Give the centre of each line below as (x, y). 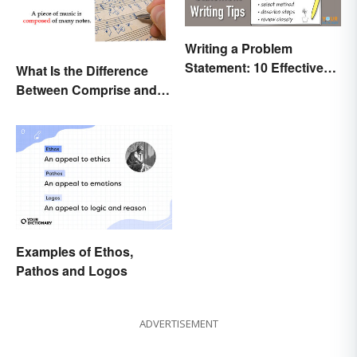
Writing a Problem (239, 48)
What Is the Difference (82, 71)
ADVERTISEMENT (178, 323)
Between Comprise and (86, 90)
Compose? (49, 109)
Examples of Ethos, (75, 251)
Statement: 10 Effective (254, 67)
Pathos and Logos (72, 270)
